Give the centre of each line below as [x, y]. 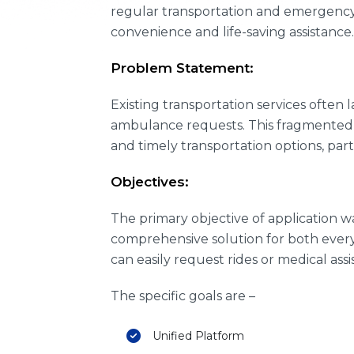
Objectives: [150, 182]
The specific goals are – [183, 296]
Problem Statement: [182, 68]
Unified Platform [198, 336]
